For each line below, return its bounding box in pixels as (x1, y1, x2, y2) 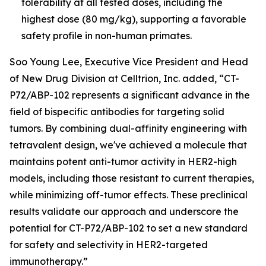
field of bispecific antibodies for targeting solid (9, 105, 224, 118)
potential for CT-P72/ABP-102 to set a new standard (9, 221, 248, 234)
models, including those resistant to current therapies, (9, 172, 254, 184)
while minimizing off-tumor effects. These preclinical (9, 188, 248, 201)
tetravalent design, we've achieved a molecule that (9, 138, 247, 151)
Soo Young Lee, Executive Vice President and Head (9, 55, 248, 68)
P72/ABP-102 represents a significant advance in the (9, 88, 250, 101)
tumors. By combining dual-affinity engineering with (9, 122, 247, 134)
